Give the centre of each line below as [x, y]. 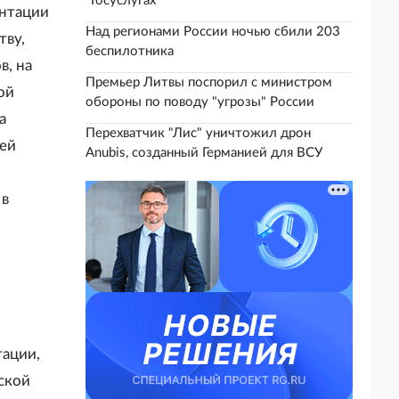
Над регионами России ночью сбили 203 [213, 32]
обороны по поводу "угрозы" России [200, 102]
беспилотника [130, 51]
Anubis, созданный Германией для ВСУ [204, 153]
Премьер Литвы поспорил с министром [209, 82]
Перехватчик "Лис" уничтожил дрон [198, 133]
